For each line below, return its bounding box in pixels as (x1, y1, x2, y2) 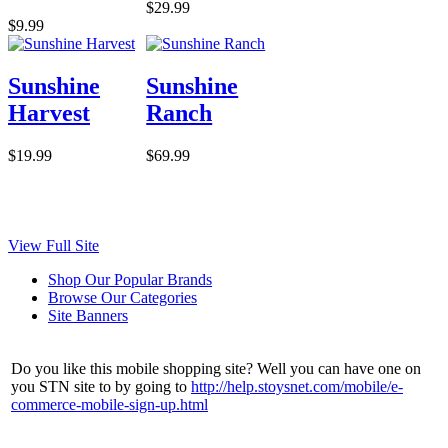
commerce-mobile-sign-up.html (11, 395, 208, 413)
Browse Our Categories (48, 288, 197, 306)
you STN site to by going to (11, 377, 191, 395)
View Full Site (8, 236, 99, 254)
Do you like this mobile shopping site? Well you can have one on (11, 359, 421, 377)
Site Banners (48, 306, 128, 324)
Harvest (8, 100, 90, 127)
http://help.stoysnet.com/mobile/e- (191, 377, 403, 395)
